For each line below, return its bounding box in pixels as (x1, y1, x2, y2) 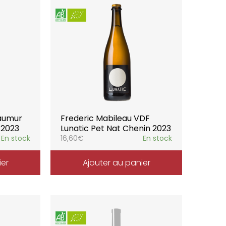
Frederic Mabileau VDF (61, 112, 150, 124)
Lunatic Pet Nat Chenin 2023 (61, 123, 172, 134)
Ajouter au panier (82, 157, 150, 168)
